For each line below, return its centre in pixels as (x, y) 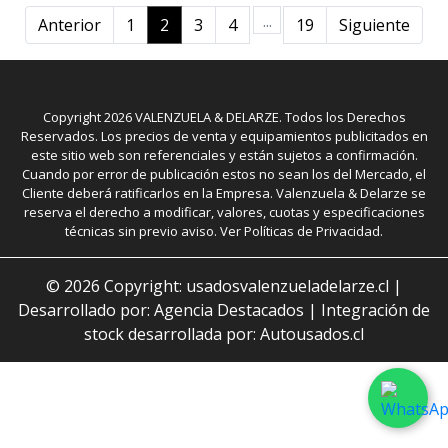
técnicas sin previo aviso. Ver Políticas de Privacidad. (224, 231)
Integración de (375, 310)
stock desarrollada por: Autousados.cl (224, 334)
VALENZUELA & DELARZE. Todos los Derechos (268, 117)
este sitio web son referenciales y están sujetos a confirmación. (224, 155)
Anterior (69, 25)
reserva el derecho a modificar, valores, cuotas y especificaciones (224, 212)
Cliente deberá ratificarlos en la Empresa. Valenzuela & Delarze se (224, 193)
